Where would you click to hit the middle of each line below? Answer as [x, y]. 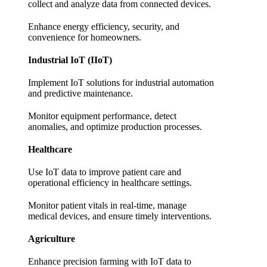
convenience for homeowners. [84, 38]
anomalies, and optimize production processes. [115, 127]
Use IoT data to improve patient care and [104, 172]
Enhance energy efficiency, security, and [103, 27]
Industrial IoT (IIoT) [70, 60]
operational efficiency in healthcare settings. [110, 183]
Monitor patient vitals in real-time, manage [107, 206]
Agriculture [51, 239]
